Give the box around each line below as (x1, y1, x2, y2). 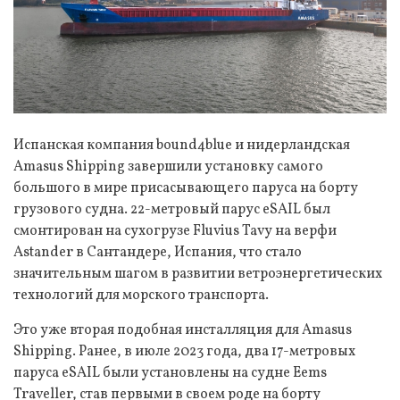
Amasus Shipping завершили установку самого (13, 156, 323, 177)
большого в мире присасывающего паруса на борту (13, 178, 358, 198)
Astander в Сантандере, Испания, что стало (13, 242, 302, 262)
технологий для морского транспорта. (13, 285, 269, 305)
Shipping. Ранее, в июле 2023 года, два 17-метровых (13, 341, 355, 362)
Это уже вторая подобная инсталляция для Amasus (13, 320, 352, 340)
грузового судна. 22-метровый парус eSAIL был (13, 199, 330, 220)
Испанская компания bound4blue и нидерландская (13, 135, 350, 155)
